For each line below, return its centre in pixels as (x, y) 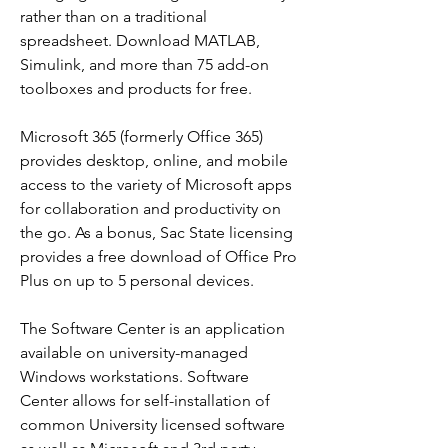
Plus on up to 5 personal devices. (137, 280)
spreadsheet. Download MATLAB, (140, 40)
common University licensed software (152, 424)
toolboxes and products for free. (136, 88)
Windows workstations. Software (134, 376)
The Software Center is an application (152, 328)
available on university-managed (134, 352)
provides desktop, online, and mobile (154, 160)
